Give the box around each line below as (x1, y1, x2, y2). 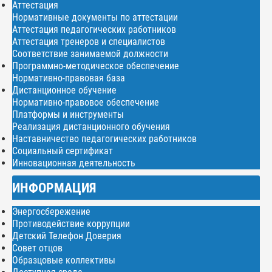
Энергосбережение (12, 206, 90, 218)
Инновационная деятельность (12, 157, 135, 169)
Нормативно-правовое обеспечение (12, 97, 159, 109)
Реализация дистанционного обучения (12, 121, 170, 133)
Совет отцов (12, 242, 63, 254)
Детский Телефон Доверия (12, 230, 121, 242)
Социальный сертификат (12, 145, 113, 157)
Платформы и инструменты (12, 109, 124, 121)
